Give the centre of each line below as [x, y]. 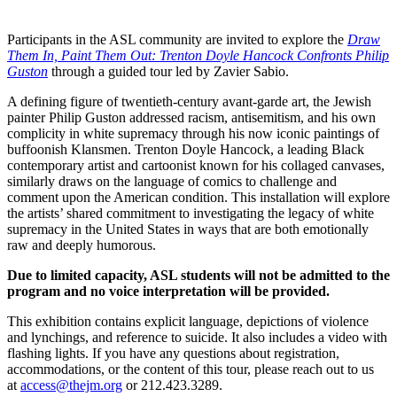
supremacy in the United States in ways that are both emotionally [188, 229]
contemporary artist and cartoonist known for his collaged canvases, [196, 165]
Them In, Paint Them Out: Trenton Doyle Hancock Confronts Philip [198, 55]
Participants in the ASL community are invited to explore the [177, 39]
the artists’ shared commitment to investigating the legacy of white [191, 213]
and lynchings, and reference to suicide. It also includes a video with [197, 337]
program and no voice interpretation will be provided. [170, 291]
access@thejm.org [71, 385]
